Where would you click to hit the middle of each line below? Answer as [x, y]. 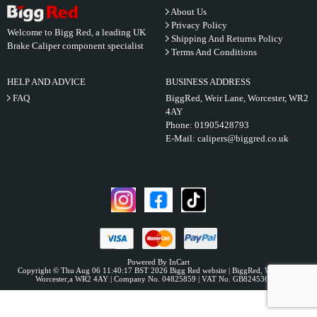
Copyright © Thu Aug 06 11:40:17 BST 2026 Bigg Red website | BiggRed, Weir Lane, [158, 270]
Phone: [180, 125]
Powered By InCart [158, 262]
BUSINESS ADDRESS [208, 82]
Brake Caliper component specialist [75, 45]
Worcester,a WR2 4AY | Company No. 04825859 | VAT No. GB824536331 [158, 279]
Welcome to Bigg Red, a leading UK [76, 32]
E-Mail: [181, 138]
